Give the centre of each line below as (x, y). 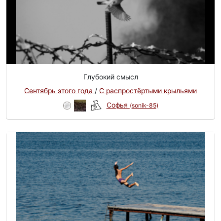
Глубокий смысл (110, 77)
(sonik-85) (144, 105)
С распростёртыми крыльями (148, 91)
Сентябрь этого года (59, 91)
